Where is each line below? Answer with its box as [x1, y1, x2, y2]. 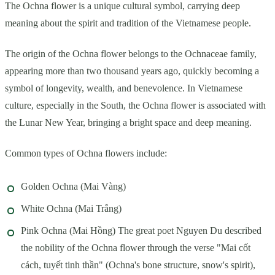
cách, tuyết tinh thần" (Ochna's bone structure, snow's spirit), [21, 259, 255, 270]
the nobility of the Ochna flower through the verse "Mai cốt [21, 242, 250, 253]
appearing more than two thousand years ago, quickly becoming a [5, 65, 259, 76]
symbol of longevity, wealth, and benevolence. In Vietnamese [5, 82, 242, 93]
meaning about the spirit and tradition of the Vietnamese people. [5, 17, 251, 28]
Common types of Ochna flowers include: [5, 147, 167, 158]
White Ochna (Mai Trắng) [21, 203, 122, 214]
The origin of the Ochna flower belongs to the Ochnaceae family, [5, 48, 257, 59]
